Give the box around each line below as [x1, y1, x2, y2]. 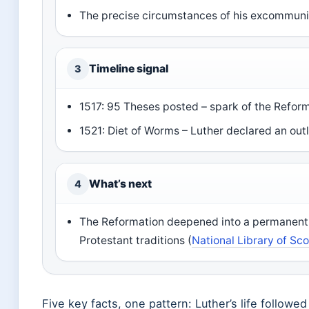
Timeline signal [89, 62, 168, 75]
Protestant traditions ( [79, 234, 192, 247]
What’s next [89, 177, 152, 190]
